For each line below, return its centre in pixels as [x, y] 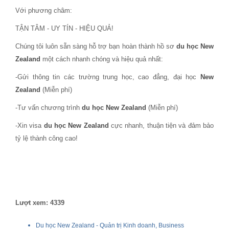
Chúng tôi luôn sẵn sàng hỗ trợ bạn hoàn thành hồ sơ [96, 46]
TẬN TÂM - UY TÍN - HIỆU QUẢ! [64, 28]
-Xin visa [30, 125]
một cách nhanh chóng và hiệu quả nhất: [102, 59]
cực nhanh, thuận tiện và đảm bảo [161, 125]
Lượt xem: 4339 [40, 203]
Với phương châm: [44, 10]
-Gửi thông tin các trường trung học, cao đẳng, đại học [108, 77]
